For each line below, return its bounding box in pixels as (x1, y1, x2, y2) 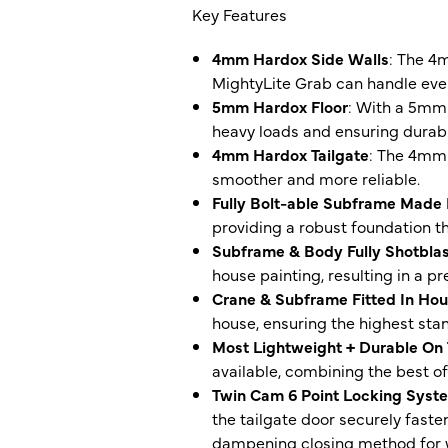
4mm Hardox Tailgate (212, 142, 369, 165)
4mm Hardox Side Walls (212, 46, 389, 69)
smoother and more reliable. (212, 166, 420, 189)
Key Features (192, 2, 287, 25)
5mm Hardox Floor (212, 94, 348, 117)
